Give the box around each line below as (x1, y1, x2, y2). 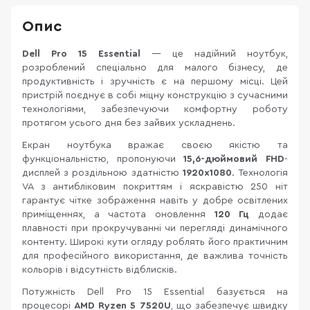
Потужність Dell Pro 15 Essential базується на (22, 287, 288, 297)
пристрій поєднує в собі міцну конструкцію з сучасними (22, 91, 288, 100)
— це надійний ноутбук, (152, 49, 288, 59)
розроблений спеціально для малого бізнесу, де (22, 63, 288, 73)
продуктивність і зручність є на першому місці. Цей (22, 77, 288, 86)
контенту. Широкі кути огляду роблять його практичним (22, 237, 288, 247)
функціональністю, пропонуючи (22, 154, 184, 164)
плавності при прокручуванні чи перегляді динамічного (22, 224, 288, 233)
